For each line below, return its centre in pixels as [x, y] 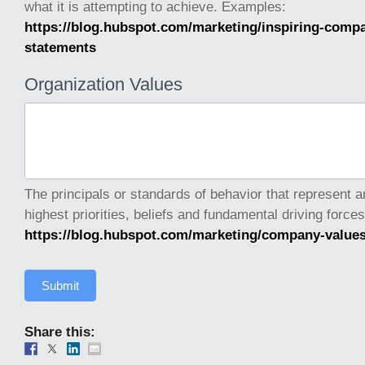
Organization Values [103, 84]
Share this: [60, 332]
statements [60, 47]
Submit [60, 286]
